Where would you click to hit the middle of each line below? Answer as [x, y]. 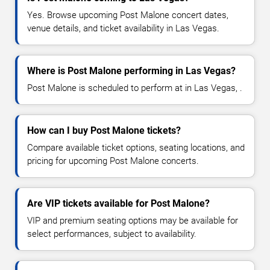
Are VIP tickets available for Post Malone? [118, 203]
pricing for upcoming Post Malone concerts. [113, 161]
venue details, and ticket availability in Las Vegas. [123, 28]
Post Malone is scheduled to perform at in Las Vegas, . [135, 88]
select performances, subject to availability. [112, 234]
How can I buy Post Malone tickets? [104, 130]
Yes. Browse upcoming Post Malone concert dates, [128, 15]
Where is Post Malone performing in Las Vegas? [131, 71]
